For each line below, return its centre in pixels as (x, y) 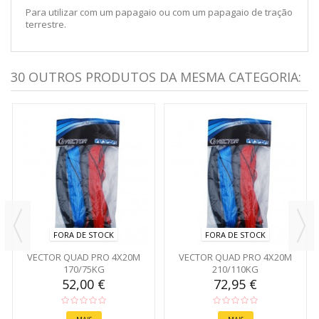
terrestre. (46, 24)
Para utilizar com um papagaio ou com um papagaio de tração (159, 12)
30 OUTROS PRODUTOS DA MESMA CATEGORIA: (156, 77)
